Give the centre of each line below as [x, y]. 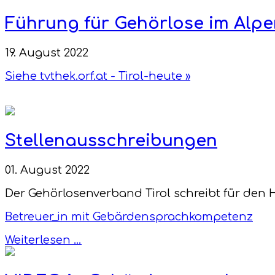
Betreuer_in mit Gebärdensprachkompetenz [129, 216]
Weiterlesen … [43, 240]
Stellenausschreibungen [111, 141]
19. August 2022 [47, 52]
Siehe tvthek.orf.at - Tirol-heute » [98, 76]
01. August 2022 [47, 170]
